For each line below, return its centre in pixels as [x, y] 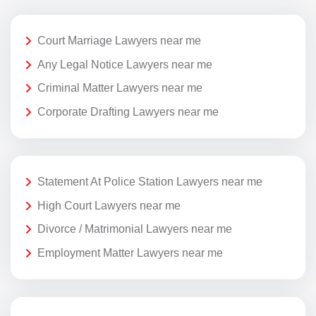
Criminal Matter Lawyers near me [120, 88]
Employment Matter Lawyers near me [130, 253]
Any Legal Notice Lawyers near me [125, 64]
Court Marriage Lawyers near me [119, 41]
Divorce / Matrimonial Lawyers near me [135, 229]
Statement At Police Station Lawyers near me [150, 182]
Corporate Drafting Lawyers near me [128, 111]
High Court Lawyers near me [109, 205]
